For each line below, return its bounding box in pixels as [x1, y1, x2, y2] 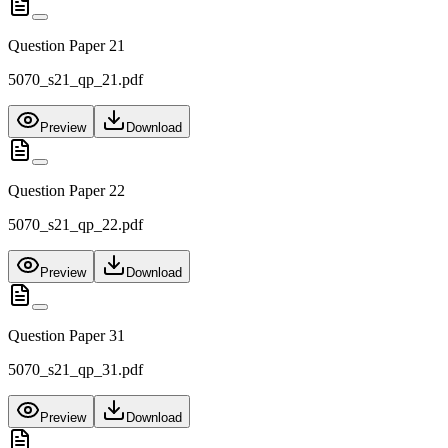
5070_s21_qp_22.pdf [8, 216, 143, 234]
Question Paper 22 [8, 182, 125, 200]
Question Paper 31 [8, 327, 125, 345]
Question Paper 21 [8, 37, 125, 55]
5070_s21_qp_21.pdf [8, 71, 143, 89]
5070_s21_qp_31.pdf [8, 361, 143, 379]
